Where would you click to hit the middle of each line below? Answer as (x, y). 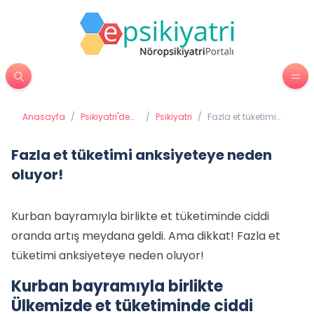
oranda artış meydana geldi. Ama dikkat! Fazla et (146, 236)
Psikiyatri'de (105, 117)
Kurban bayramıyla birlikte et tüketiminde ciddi (140, 216)
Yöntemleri (103, 139)
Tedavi (95, 128)
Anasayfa (44, 117)
